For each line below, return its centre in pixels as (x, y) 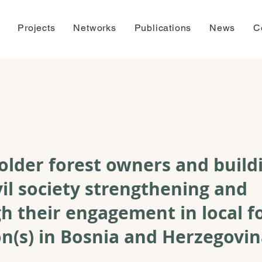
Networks (95, 28)
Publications (163, 28)
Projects (37, 28)
